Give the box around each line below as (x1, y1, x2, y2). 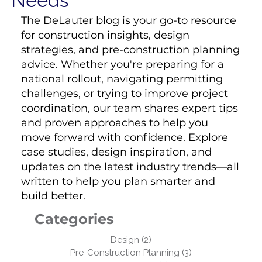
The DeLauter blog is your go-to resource (21, 13, 237, 27)
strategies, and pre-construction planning (21, 43, 240, 56)
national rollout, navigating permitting (21, 72, 223, 85)
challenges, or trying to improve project (21, 87, 229, 100)
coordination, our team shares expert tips (21, 101, 239, 115)
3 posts (191, 247, 222, 258)
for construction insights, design (21, 28, 190, 42)
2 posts (151, 235, 181, 246)
